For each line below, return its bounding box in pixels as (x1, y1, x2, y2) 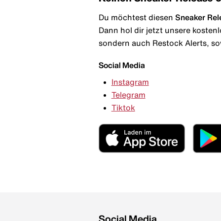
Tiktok (111, 104, 135, 112)
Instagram (111, 78, 149, 86)
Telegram (111, 91, 146, 99)
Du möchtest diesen (99, 13, 175, 21)
